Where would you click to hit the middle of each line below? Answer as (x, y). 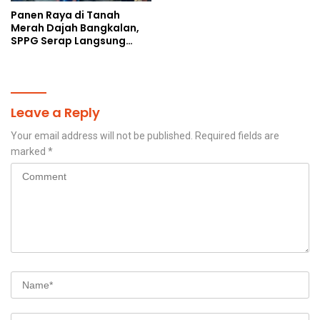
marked (29, 152)
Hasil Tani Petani (54, 54)
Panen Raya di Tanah (65, 15)
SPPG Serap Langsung (68, 41)
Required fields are (237, 136)
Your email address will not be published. (102, 136)
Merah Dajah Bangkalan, (75, 28)
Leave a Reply (55, 113)
